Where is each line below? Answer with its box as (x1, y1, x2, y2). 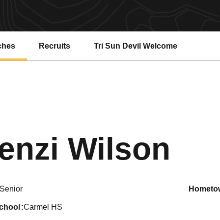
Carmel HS (23, 203, 62, 211)
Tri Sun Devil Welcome (94, 41, 177, 50)
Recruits (39, 41, 70, 50)
